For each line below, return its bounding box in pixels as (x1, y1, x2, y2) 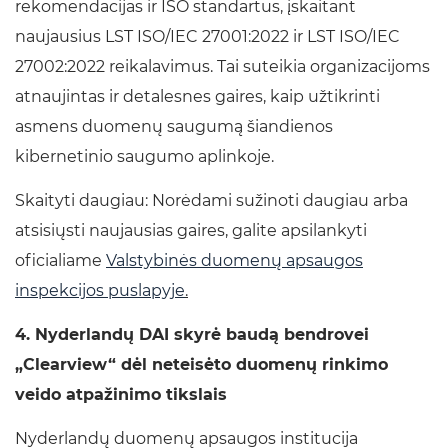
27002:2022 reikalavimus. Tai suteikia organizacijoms (15, 57, 430, 77)
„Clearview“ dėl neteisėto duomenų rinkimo (15, 355, 388, 375)
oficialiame (15, 251, 106, 271)
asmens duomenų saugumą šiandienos (15, 117, 333, 137)
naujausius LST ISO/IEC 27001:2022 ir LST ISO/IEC (15, 27, 400, 47)
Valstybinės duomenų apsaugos (106, 251, 363, 271)
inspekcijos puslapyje (15, 281, 185, 301)
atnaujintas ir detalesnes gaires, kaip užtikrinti (15, 87, 380, 107)
